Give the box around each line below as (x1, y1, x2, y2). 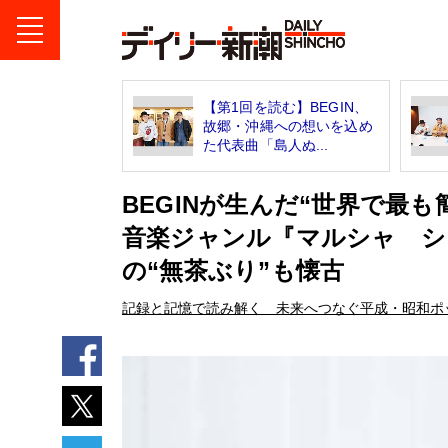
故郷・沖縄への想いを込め (203, 117, 373, 134)
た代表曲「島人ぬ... (203, 136, 329, 153)
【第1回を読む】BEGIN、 (203, 98, 368, 115)
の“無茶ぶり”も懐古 (122, 256, 345, 284)
